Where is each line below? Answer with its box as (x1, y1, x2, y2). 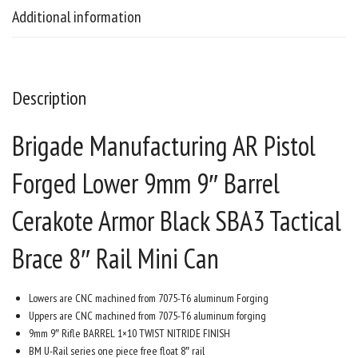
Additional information (12, 6, 141, 28)
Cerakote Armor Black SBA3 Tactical (12, 203, 341, 239)
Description (12, 86, 86, 111)
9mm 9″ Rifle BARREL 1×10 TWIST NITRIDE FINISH (29, 326, 230, 341)
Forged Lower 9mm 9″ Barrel (12, 165, 280, 201)
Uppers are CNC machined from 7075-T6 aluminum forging (29, 308, 266, 324)
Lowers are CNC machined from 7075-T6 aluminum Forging (29, 291, 268, 306)
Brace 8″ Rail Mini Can (12, 241, 219, 276)
